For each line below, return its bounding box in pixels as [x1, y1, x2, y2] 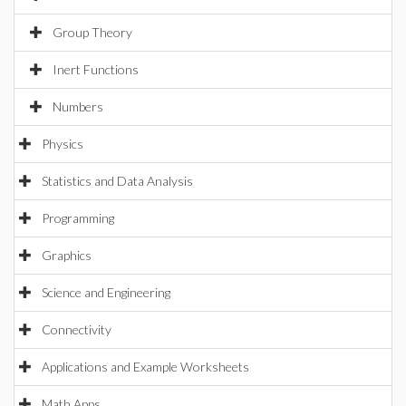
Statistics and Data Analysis [42, 173, 193, 188]
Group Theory [53, 24, 132, 40]
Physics [42, 136, 83, 151]
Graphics [42, 247, 92, 263]
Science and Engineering [42, 285, 170, 300]
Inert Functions [53, 62, 139, 77]
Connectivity [42, 322, 111, 337]
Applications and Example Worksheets [42, 359, 249, 374]
